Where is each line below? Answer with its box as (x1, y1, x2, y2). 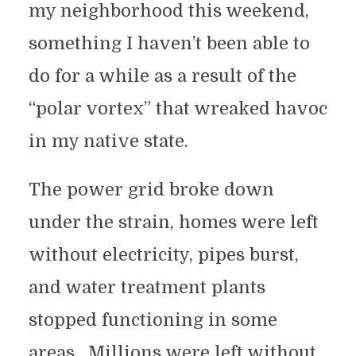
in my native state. (28, 131, 188, 151)
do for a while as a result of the (28, 66, 296, 86)
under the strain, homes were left (28, 212, 319, 232)
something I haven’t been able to (28, 33, 310, 53)
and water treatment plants (28, 277, 265, 297)
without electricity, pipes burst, (28, 245, 299, 265)
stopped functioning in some (28, 310, 277, 330)
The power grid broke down (28, 180, 274, 199)
